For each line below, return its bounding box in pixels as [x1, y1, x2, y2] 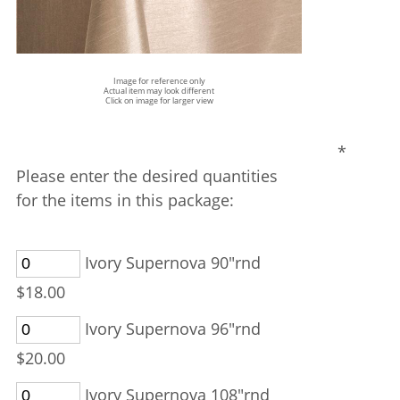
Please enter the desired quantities [15, 165, 278, 187]
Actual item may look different [104, 85, 214, 96]
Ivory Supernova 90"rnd [79, 252, 261, 273]
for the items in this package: [15, 189, 234, 211]
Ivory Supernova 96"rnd [79, 318, 261, 339]
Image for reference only [112, 75, 205, 87]
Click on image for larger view [104, 95, 213, 106]
